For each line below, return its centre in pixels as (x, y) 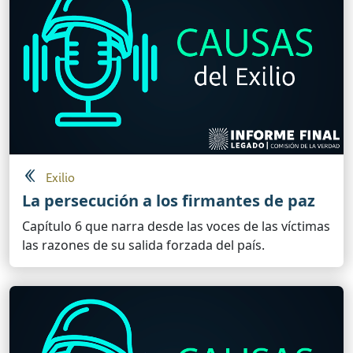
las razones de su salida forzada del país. (143, 245)
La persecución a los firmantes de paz (169, 201)
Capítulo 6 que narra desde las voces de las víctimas (176, 227)
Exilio (60, 179)
